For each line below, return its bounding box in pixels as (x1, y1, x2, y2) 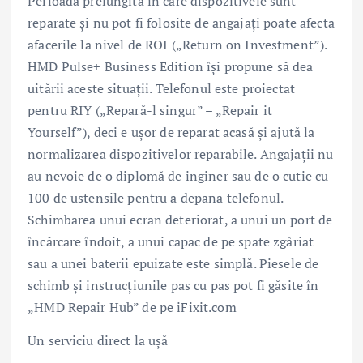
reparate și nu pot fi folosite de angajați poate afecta (28, 13, 335, 32)
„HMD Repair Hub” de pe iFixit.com (28, 297, 237, 316)
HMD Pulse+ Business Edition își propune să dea (28, 57, 314, 75)
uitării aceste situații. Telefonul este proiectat (28, 79, 295, 97)
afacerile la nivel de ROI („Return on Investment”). (28, 35, 327, 53)
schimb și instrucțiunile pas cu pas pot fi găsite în (28, 275, 319, 294)
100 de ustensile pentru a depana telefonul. (28, 188, 284, 207)
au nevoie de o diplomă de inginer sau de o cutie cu (28, 166, 329, 185)
